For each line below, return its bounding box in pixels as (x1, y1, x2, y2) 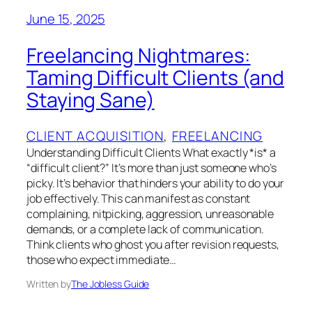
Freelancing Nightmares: (26, 41, 251, 69)
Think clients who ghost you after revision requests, (26, 237, 279, 253)
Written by (26, 277, 71, 291)
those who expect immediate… (26, 252, 177, 268)
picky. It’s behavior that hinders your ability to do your (26, 175, 285, 192)
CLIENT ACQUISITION (26, 127, 164, 146)
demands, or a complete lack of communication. (26, 221, 264, 237)
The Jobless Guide (71, 277, 150, 291)
